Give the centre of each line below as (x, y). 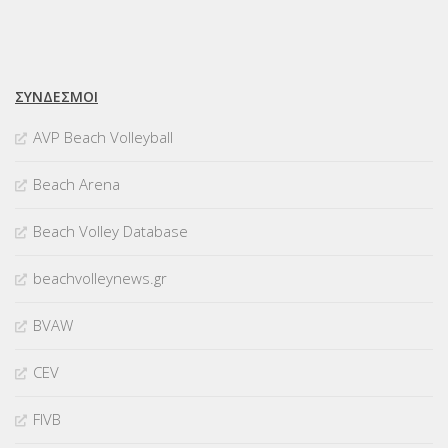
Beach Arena (76, 184)
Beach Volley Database (110, 231)
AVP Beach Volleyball (103, 137)
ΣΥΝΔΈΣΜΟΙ (56, 97)
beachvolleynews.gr (100, 278)
